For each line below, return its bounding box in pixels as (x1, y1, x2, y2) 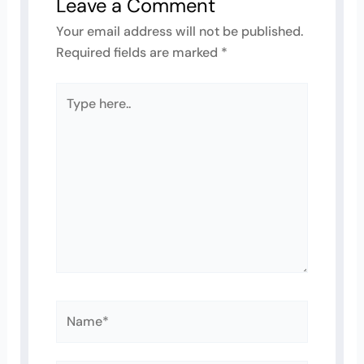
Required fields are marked (55, 44, 221, 62)
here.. (54, 118, 94, 137)
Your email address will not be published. (55, 23, 303, 41)
